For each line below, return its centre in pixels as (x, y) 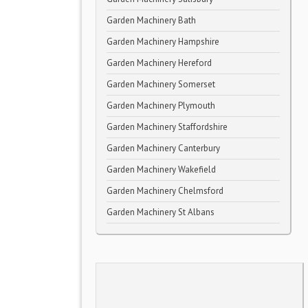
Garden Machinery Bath (151, 20)
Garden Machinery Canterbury (163, 148)
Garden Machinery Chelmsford (165, 191)
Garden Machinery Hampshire (163, 42)
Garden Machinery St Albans (161, 212)
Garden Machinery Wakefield (161, 169)
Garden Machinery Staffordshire (167, 127)
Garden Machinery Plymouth (161, 106)
